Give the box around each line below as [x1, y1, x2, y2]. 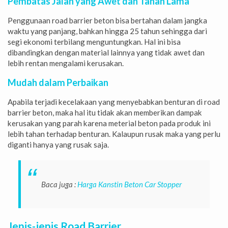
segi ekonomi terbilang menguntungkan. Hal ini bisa [8, 37, 181, 46]
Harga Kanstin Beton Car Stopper [77, 179, 182, 189]
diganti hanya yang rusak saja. [8, 139, 109, 149]
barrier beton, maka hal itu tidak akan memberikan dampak [8, 107, 202, 117]
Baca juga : [41, 179, 77, 189]
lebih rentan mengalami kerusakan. [8, 58, 124, 68]
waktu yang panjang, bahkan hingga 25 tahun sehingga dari [8, 26, 207, 36]
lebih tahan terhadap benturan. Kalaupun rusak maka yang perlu [8, 129, 220, 138]
